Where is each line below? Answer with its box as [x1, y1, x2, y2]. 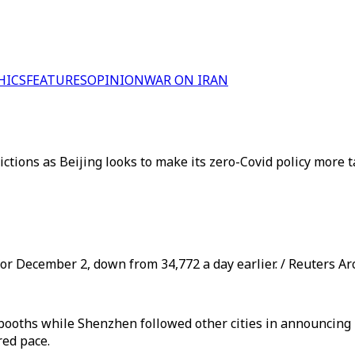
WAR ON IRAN [144, 71, 228, 89]
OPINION [87, 71, 144, 89]
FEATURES [26, 71, 87, 89]
